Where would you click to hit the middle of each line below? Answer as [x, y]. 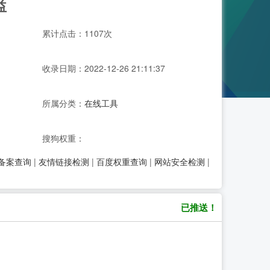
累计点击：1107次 [77, 33]
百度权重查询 [122, 162]
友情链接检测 [64, 162]
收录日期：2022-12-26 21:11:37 [104, 68]
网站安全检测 [180, 162]
